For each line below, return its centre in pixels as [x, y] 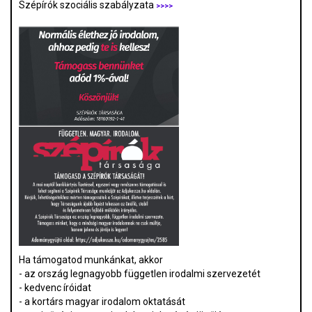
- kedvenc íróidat [55, 288]
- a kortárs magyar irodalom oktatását [102, 302]
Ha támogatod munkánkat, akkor [92, 260]
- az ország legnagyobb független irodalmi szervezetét [140, 274]
